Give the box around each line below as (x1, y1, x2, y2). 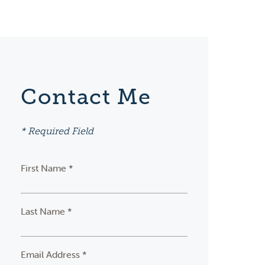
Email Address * (21, 248, 88, 261)
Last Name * (21, 205, 73, 218)
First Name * (21, 162, 74, 174)
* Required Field (21, 125, 94, 137)
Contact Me (21, 84, 151, 110)
